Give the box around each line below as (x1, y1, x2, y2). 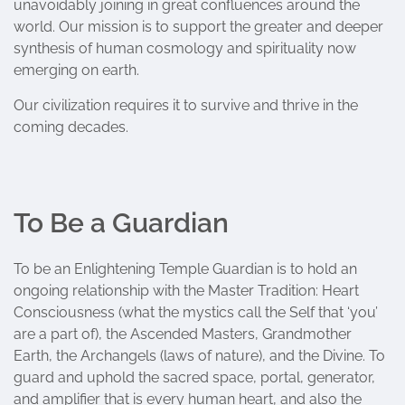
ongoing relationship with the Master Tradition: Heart (14, 282, 359, 299)
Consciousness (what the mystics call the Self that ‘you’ (14, 304, 378, 321)
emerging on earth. (14, 61, 139, 79)
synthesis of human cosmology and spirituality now (14, 40, 356, 57)
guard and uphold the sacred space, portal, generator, (14, 369, 375, 386)
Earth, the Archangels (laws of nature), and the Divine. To (14, 347, 385, 364)
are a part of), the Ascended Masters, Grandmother (14, 325, 352, 343)
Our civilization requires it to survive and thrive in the (14, 97, 358, 114)
